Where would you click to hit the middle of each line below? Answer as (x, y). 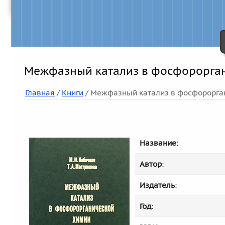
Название (158, 143)
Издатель (157, 185)
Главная (40, 93)
